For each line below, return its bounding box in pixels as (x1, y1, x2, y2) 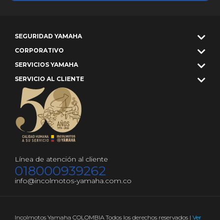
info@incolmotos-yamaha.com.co (15, 176, 132, 185)
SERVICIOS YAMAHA (15, 61, 78, 68)
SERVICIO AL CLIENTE (15, 75, 84, 82)
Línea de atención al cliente (15, 154, 108, 164)
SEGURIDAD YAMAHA (15, 32, 82, 40)
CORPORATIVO (15, 47, 64, 54)
